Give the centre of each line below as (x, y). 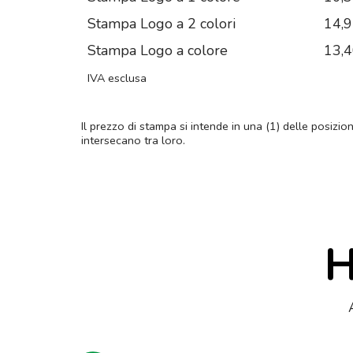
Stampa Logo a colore (158, 51)
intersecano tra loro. (133, 141)
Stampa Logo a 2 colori (162, 24)
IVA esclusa (117, 78)
